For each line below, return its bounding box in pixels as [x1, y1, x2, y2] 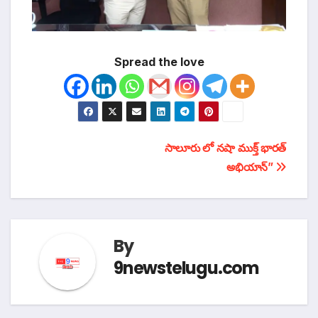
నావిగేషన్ [31, 165, 110, 197]
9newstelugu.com [114, 256, 259, 280]
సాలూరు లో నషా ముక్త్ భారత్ [164, 141, 286, 155]
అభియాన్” [226, 160, 276, 174]
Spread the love [114, 54, 204, 69]
